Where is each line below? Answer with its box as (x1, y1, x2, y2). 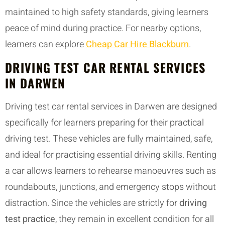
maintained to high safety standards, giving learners (5, 6, 208, 19)
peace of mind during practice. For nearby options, (5, 22, 201, 35)
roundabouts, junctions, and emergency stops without (5, 180, 216, 194)
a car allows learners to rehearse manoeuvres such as (5, 164, 216, 178)
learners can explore (5, 38, 86, 51)
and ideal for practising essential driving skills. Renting (5, 148, 216, 162)
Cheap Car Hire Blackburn (86, 38, 189, 51)
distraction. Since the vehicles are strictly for (5, 196, 179, 210)
